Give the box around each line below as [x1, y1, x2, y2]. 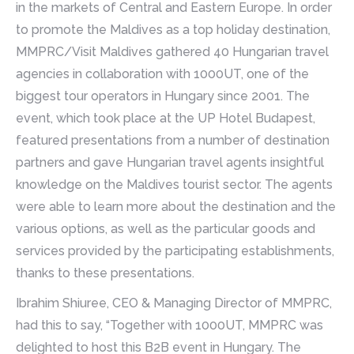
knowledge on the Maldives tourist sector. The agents [16, 176, 333, 192]
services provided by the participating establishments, [16, 243, 334, 258]
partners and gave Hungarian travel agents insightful [16, 154, 324, 170]
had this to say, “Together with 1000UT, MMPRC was [16, 317, 323, 333]
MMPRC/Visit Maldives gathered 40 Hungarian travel [16, 43, 329, 59]
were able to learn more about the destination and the [16, 198, 336, 214]
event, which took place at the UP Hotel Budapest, [16, 110, 315, 126]
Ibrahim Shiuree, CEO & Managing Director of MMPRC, [16, 295, 332, 311]
